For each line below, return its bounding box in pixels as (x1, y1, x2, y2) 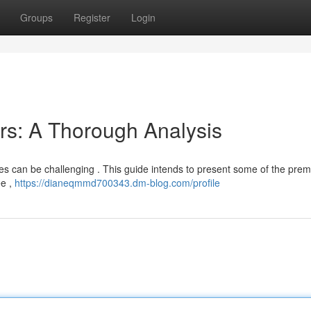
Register (74, 10, 110, 24)
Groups (20, 10, 53, 24)
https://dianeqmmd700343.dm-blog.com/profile (15, 176, 220, 190)
